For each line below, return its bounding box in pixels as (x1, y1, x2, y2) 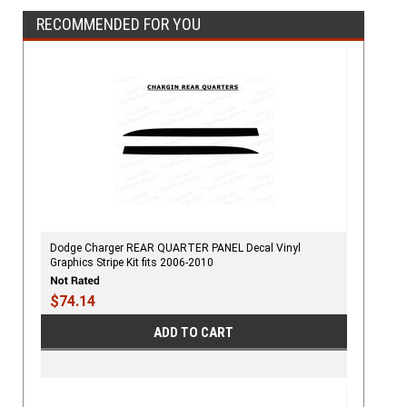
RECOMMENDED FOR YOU (36, 14, 201, 34)
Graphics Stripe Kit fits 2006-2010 (49, 255, 213, 269)
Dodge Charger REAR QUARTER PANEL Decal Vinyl (49, 241, 301, 254)
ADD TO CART (154, 324, 234, 342)
